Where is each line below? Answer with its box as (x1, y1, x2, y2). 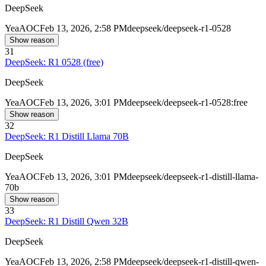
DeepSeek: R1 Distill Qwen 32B (5, 216, 128, 227)
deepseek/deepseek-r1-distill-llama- (127, 172, 258, 182)
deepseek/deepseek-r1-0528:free (127, 97, 248, 108)
